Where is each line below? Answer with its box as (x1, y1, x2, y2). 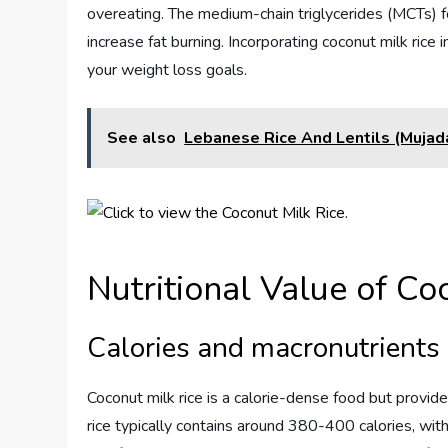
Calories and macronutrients (87, 329, 441, 367)
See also (107, 127, 177, 149)
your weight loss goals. (87, 59, 248, 81)
